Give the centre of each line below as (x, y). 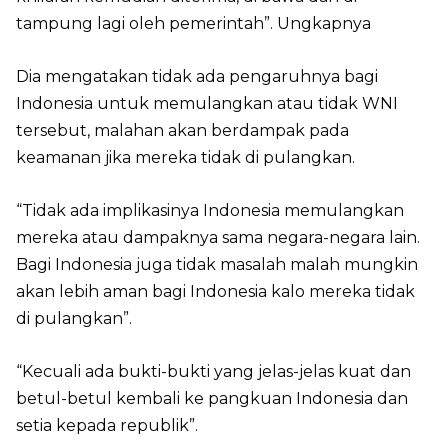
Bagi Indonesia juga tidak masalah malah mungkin (217, 265)
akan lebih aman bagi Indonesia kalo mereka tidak (215, 292)
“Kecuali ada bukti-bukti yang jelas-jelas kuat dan (213, 372)
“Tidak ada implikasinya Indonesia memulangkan (210, 211)
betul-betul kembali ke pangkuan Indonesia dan (212, 399)
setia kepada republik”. (107, 426)
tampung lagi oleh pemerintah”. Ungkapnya (193, 24)
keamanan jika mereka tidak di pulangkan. (185, 158)
